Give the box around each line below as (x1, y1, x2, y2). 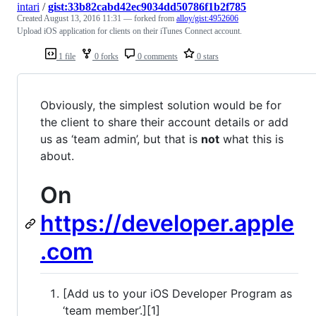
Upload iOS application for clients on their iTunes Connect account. (17, 26, 242, 37)
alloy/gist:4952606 (176, 13, 238, 24)
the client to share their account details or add (40, 115, 288, 130)
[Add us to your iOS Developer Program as (63, 286, 292, 300)
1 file (56, 51, 75, 62)
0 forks (92, 51, 119, 62)
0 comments (135, 51, 178, 62)
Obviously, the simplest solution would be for (40, 98, 281, 113)
